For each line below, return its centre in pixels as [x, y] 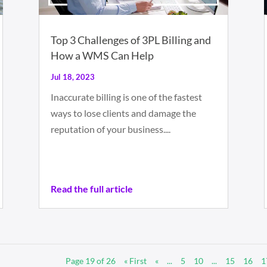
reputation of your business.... [110, 129]
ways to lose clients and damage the [123, 113]
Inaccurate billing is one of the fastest [126, 97]
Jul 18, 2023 [72, 77]
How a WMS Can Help [102, 56]
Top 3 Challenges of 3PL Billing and [131, 40]
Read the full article [91, 189]
